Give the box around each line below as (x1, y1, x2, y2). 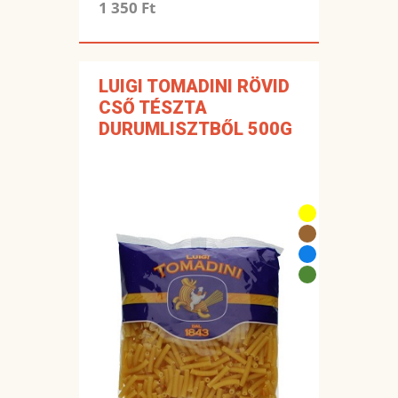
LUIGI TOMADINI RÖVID (99, 76, 290, 98)
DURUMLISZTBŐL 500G (99, 118, 292, 140)
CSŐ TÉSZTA (99, 97, 207, 119)
